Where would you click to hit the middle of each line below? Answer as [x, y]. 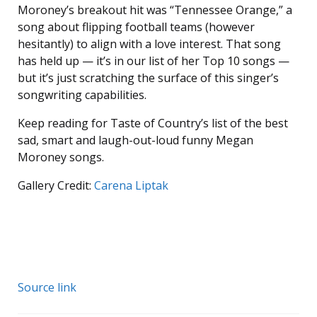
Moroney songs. [61, 157]
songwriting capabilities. [82, 95]
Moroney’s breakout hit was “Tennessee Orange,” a [155, 10]
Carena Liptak [131, 186]
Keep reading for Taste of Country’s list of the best [153, 123]
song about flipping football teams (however [136, 27]
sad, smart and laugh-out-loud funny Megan [136, 140]
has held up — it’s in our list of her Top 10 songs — [154, 61]
